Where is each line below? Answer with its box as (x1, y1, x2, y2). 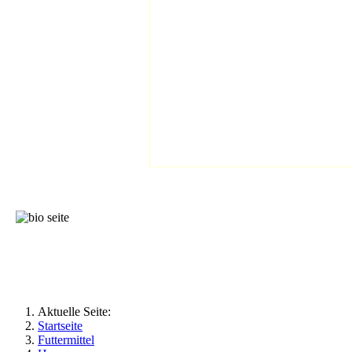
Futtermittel (38, 333, 94, 347)
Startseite (38, 319, 82, 333)
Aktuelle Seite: (38, 305, 117, 319)
